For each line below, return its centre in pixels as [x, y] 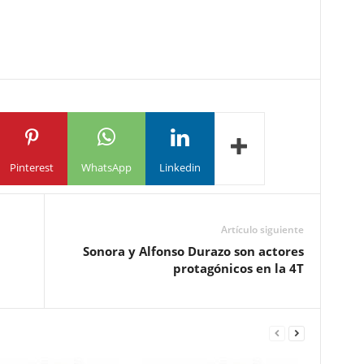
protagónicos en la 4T [238, 268]
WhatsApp [106, 167]
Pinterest [31, 167]
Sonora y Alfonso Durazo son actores [193, 251]
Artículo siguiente [262, 230]
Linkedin [180, 167]
